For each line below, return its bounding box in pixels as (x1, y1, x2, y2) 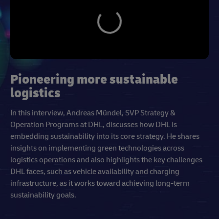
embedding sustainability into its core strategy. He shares (10, 131, 199, 141)
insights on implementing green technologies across (10, 143, 184, 153)
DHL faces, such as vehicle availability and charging (10, 167, 179, 176)
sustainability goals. (10, 190, 76, 200)
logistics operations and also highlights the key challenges (10, 155, 202, 165)
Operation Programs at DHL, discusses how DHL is (10, 120, 177, 130)
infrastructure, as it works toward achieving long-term (10, 178, 190, 188)
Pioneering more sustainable (10, 71, 178, 88)
